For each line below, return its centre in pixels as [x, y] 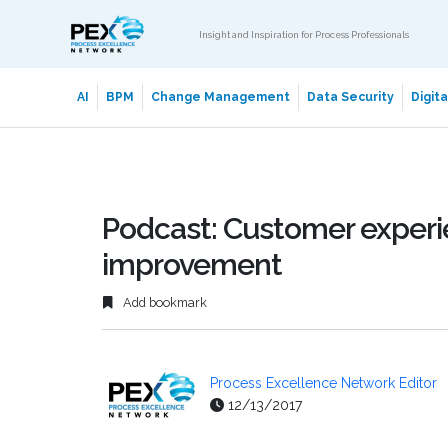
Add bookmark [163, 303]
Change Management [220, 97]
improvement [192, 264]
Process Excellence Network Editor [323, 383]
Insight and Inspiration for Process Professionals [304, 34]
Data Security [350, 97]
